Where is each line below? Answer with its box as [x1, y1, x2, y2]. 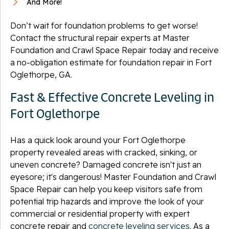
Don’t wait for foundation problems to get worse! [10, 20, 198, 31]
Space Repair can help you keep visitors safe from [10, 184, 202, 194]
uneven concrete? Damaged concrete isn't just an [10, 159, 201, 170]
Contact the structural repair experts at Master [10, 32, 190, 43]
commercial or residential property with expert [10, 208, 190, 219]
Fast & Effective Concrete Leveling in [10, 88, 214, 105]
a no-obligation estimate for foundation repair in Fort [10, 57, 212, 67]
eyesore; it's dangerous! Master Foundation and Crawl [10, 171, 216, 182]
